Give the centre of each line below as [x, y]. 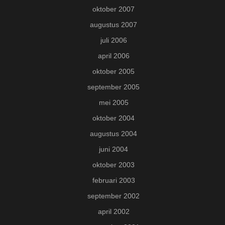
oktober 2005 [114, 72]
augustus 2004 [114, 134]
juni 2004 [114, 149]
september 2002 [114, 196]
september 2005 [114, 87]
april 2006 [114, 56]
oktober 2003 [114, 165]
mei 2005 [114, 103]
